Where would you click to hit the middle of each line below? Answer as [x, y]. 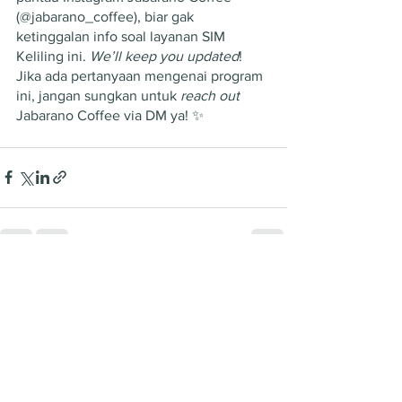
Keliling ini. [53, 56]
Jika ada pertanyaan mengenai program [141, 75]
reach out [212, 95]
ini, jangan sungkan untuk [98, 95]
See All [268, 279]
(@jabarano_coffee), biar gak [107, 16]
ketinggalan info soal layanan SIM [122, 36]
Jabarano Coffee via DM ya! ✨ [110, 115]
